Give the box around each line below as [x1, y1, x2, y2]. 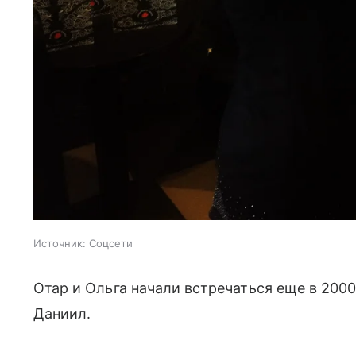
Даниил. [33, 304, 95, 322]
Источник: [33, 236, 86, 250]
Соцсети [89, 236, 133, 250]
